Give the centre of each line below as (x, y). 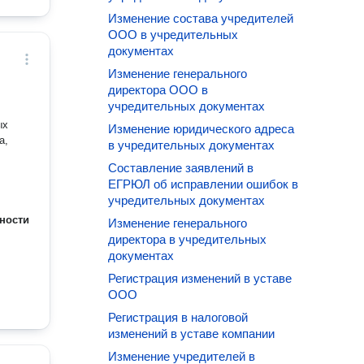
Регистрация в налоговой (178, 317)
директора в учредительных (188, 239)
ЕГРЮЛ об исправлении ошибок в (204, 184)
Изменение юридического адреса (201, 129)
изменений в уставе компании (192, 334)
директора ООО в (158, 90)
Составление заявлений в (181, 168)
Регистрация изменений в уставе (200, 278)
